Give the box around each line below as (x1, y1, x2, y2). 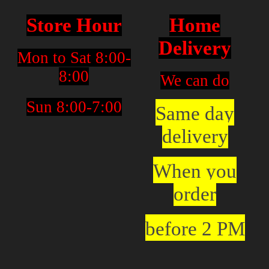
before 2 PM (145, 217, 245, 240)
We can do (160, 71, 230, 89)
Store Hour (26, 14, 122, 36)
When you (153, 160, 237, 182)
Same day (156, 102, 235, 124)
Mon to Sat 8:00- (17, 48, 131, 67)
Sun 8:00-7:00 (26, 97, 122, 116)
